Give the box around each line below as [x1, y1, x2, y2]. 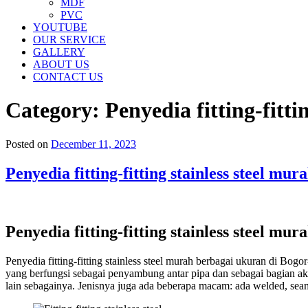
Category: [5, 98, 105, 123]
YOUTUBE [33, 21, 87, 33]
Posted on [5, 137, 48, 150]
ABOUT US [33, 58, 89, 70]
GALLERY [33, 46, 85, 58]
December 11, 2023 [51, 137, 136, 150]
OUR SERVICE [33, 34, 106, 45]
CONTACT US [33, 71, 103, 82]
